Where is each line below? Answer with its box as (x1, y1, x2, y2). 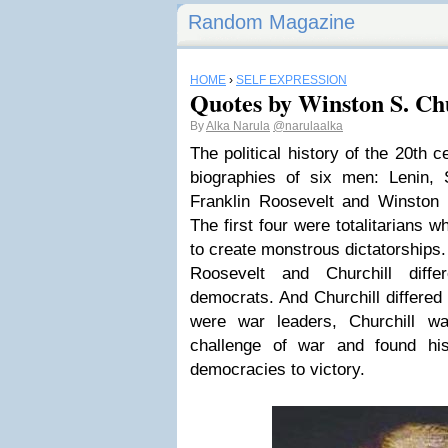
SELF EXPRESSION (236, 73, 347, 87)
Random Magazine (188, 11, 355, 33)
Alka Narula (206, 119, 270, 133)
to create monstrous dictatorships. (190, 240, 446, 259)
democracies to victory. (190, 360, 365, 379)
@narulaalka (273, 119, 343, 133)
